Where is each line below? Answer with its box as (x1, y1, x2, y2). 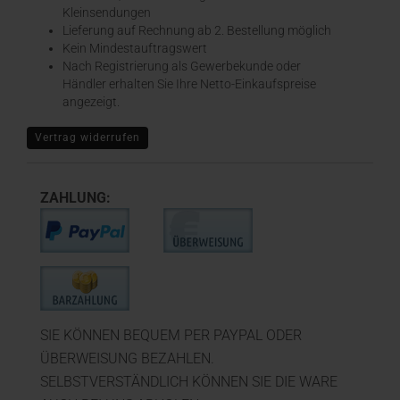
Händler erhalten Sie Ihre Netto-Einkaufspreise (62, 77, 316, 91)
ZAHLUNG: (40, 189, 111, 206)
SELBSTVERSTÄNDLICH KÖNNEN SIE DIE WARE (40, 373, 337, 390)
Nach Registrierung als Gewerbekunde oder (62, 59, 301, 73)
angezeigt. (62, 95, 120, 109)
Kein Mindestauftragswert (62, 41, 207, 55)
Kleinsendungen (62, 5, 151, 20)
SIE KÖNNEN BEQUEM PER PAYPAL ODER (40, 327, 302, 344)
